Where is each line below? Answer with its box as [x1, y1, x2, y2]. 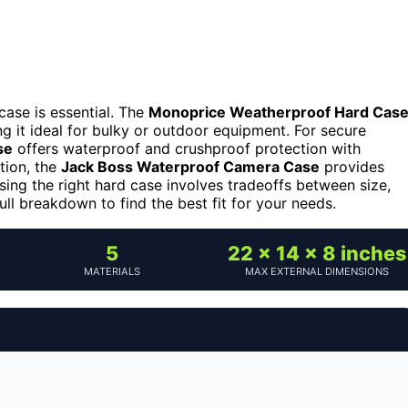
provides [320, 157, 384, 176]
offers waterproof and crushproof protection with [13, 138, 361, 158]
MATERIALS [83, 264, 140, 278]
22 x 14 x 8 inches [227, 240, 406, 265]
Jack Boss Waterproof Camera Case [61, 157, 320, 176]
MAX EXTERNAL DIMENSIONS [244, 264, 389, 278]
